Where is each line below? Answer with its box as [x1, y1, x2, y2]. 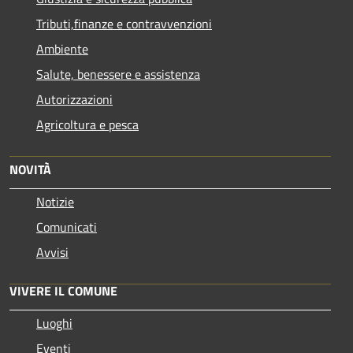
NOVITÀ [9, 159, 51, 179]
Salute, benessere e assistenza [36, 64, 200, 84]
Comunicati [36, 217, 97, 236]
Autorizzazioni [36, 89, 113, 109]
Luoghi [36, 313, 72, 333]
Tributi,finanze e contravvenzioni [36, 13, 212, 33]
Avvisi [36, 242, 69, 262]
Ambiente [36, 39, 88, 58]
